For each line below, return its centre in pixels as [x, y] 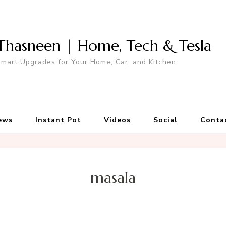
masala [113, 178]
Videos [117, 120]
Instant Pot [58, 120]
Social [165, 120]
